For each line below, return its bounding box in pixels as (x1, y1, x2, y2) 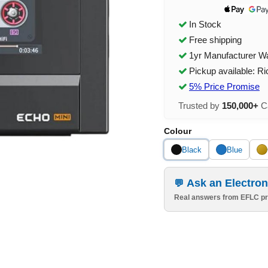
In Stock (189, 19, 221, 29)
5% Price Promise (189, 81, 260, 92)
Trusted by (178, 100, 222, 111)
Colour (164, 126, 191, 136)
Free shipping (189, 35, 242, 45)
